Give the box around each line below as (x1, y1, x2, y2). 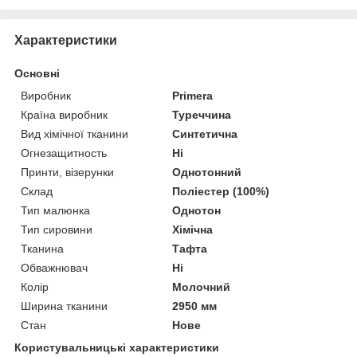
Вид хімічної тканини (21, 127, 128, 140)
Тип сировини (21, 222, 92, 236)
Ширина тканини (21, 299, 108, 312)
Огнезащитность (21, 146, 107, 159)
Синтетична (172, 127, 238, 140)
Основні (14, 66, 60, 80)
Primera (172, 88, 214, 102)
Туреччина (172, 108, 232, 121)
